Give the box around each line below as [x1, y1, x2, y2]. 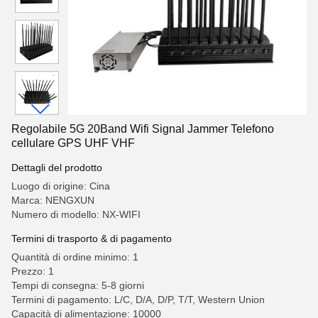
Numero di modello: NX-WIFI [11, 209, 141, 220]
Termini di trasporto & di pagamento [11, 233, 172, 244]
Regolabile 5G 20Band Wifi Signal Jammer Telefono [11, 123, 274, 135]
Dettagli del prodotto [11, 162, 102, 173]
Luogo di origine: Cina [11, 180, 110, 192]
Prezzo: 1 [11, 265, 54, 277]
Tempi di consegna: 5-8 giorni [11, 280, 144, 291]
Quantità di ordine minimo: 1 [11, 251, 138, 263]
